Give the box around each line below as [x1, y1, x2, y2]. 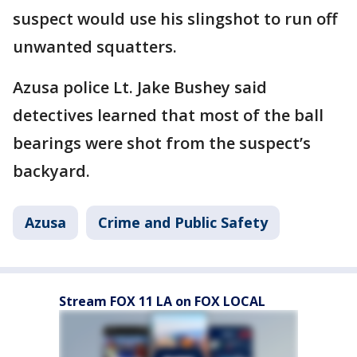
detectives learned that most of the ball [13, 104, 324, 127]
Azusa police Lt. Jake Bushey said [13, 76, 267, 99]
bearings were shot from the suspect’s [13, 132, 311, 155]
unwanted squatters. [13, 36, 177, 58]
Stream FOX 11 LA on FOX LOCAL [59, 292, 265, 311]
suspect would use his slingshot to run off [13, 8, 337, 30]
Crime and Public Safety [98, 213, 268, 233]
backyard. [13, 160, 90, 182]
